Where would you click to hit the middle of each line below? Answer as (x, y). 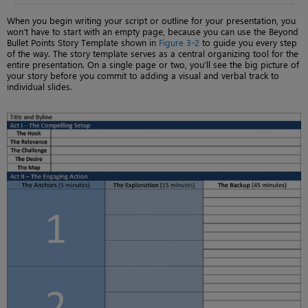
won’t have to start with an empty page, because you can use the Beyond (153, 31)
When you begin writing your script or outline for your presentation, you (151, 20)
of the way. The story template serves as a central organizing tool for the (153, 53)
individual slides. (40, 86)
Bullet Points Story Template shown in (83, 42)
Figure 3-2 (179, 42)
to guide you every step (248, 42)
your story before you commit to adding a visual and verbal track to (143, 75)
